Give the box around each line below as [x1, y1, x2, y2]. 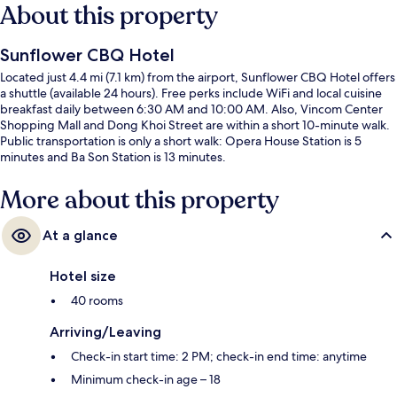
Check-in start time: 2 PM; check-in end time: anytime [71, 348, 367, 365]
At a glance [43, 227, 118, 245]
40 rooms [71, 292, 123, 309]
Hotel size [50, 268, 116, 285]
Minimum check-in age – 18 [71, 371, 221, 388]
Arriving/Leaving [50, 323, 161, 341]
